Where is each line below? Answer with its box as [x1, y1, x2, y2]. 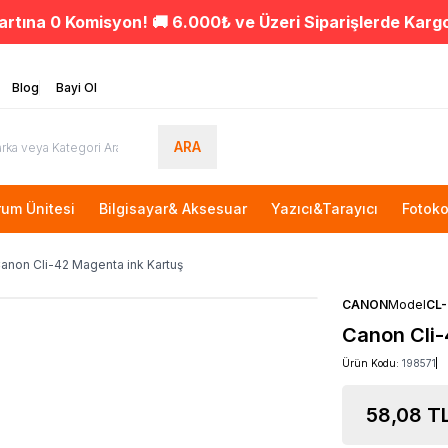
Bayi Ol [56, 80, 97, 95]
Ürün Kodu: [342, 357, 402, 369]
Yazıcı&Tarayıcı [271, 200, 378, 217]
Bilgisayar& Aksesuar [99, 200, 247, 217]
